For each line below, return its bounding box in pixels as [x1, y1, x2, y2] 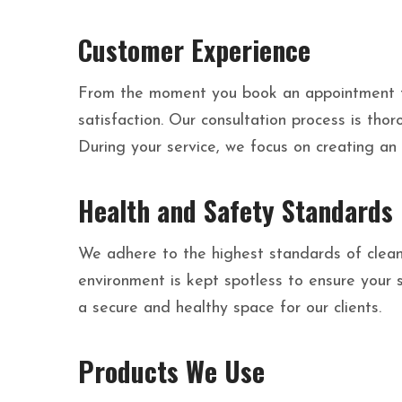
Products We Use [78, 351, 265, 392]
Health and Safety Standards [78, 190, 393, 232]
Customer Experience [78, 30, 310, 71]
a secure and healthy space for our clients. [78, 300, 381, 318]
